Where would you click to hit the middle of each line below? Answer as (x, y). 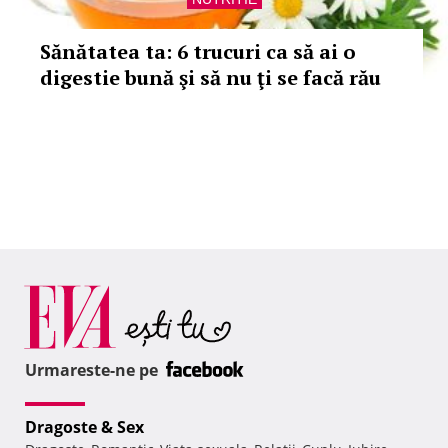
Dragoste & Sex (84, 427)
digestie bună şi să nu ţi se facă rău (210, 77)
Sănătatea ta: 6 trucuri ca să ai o (198, 51)
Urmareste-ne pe (93, 370)
